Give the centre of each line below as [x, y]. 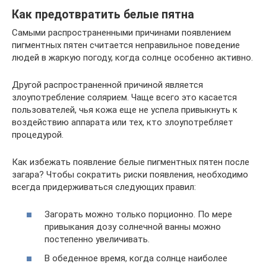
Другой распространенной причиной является [107, 85]
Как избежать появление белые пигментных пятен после [131, 162]
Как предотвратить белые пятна [103, 14]
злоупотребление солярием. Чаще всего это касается [124, 97]
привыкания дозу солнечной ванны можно [133, 227]
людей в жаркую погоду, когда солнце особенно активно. [132, 57]
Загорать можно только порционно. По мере [138, 214]
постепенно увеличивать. [97, 239]
